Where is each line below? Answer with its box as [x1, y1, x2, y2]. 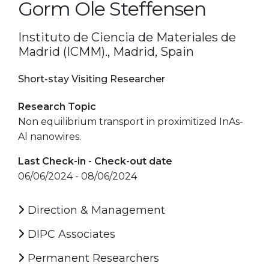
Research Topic [18, 100, 96, 112]
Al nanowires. [18, 130, 81, 142]
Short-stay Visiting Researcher [18, 73, 165, 85]
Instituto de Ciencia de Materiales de [18, 29, 236, 44]
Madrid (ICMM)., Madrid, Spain [18, 44, 194, 59]
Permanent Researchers [25, 251, 159, 265]
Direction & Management [25, 203, 165, 217]
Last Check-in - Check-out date [18, 155, 172, 167]
